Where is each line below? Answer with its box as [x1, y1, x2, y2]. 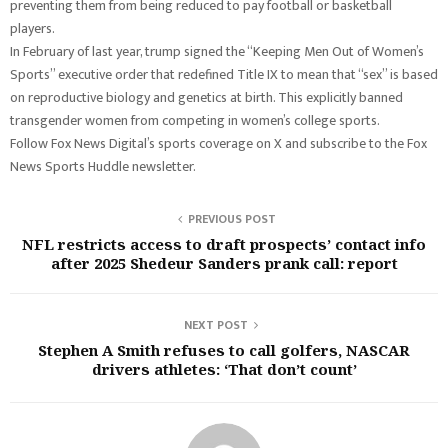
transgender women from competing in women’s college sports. [10, 109, 380, 132]
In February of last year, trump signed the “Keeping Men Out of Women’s [10, 40, 424, 63]
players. [10, 17, 55, 40]
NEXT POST [184, 315, 248, 335]
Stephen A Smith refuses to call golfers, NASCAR [38, 340, 410, 360]
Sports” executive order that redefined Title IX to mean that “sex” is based [10, 63, 438, 86]
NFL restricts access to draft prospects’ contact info [22, 234, 426, 254]
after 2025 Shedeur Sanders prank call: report [50, 253, 398, 273]
